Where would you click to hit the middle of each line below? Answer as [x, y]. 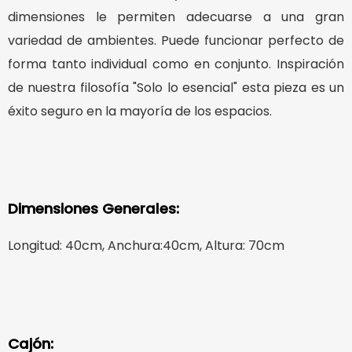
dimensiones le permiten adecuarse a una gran [176, 16]
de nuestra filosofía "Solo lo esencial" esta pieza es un [176, 87]
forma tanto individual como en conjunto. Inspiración [176, 64]
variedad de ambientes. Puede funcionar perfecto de [176, 40]
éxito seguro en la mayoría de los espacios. [140, 111]
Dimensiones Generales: [93, 209]
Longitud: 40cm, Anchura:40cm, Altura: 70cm [146, 246]
